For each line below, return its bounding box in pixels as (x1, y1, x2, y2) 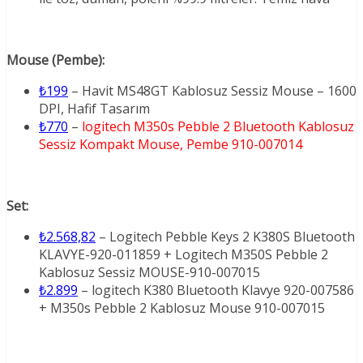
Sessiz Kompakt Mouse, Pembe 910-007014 (39, 135, 302, 154)
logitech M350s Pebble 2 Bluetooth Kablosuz (82, 117, 354, 136)
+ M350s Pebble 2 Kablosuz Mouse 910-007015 (39, 299, 325, 318)
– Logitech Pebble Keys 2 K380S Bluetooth (96, 228, 355, 246)
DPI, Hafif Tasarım (39, 100, 150, 118)
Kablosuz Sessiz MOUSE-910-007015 (39, 263, 260, 282)
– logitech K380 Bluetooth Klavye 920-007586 (78, 281, 354, 300)
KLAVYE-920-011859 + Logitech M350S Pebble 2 (39, 246, 328, 264)
